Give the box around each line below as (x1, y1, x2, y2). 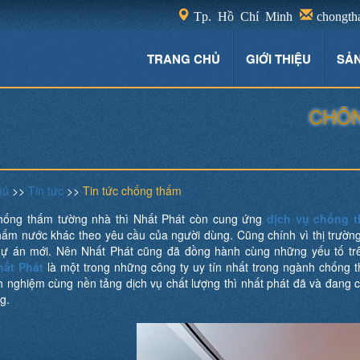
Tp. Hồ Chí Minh (194, 7, 292, 22)
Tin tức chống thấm (82, 182, 182, 198)
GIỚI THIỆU (246, 50, 311, 67)
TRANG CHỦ (147, 50, 220, 67)
